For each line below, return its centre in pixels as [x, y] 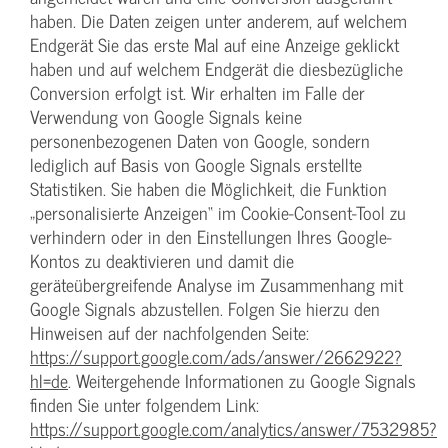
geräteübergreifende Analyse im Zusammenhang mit [216, 285]
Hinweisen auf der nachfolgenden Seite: [169, 333]
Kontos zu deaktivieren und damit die [162, 261]
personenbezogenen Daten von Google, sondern [200, 141]
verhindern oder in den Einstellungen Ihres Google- [211, 237]
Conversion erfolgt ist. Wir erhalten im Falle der [197, 93]
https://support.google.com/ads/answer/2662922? [216, 357]
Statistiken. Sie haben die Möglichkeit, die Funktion [208, 189]
